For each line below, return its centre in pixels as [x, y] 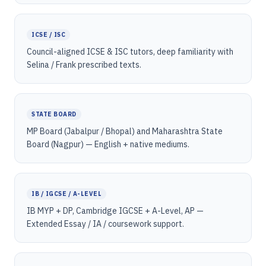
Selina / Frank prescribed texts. [84, 65]
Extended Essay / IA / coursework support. [105, 224]
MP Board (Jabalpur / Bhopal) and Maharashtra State [125, 131]
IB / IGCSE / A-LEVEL [66, 194]
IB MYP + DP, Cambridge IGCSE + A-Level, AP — [115, 211]
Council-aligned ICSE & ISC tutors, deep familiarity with [130, 52]
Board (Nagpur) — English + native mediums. [108, 144]
